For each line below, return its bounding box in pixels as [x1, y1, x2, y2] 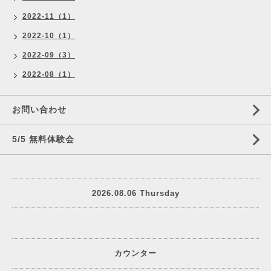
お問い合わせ [12, 105, 67, 114]
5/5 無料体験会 [12, 134, 74, 144]
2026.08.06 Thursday [91, 188, 180, 198]
